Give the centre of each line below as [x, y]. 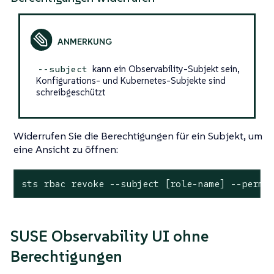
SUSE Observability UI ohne [109, 236]
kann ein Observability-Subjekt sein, [165, 68]
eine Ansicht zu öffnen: [66, 149]
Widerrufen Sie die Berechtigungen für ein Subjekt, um [138, 135]
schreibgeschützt [70, 92]
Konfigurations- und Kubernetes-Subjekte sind [131, 80]
